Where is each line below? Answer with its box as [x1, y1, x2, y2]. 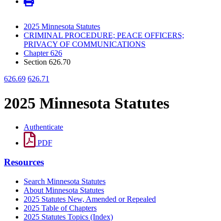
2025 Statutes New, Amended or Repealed [24, 194, 156, 203]
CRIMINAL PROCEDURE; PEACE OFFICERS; [24, 31, 184, 40]
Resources [4, 156, 44, 167]
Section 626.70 [24, 58, 71, 67]
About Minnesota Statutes [24, 185, 104, 194]
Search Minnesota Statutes [24, 177, 106, 185]
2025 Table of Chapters [24, 203, 97, 212]
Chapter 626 [24, 49, 62, 58]
